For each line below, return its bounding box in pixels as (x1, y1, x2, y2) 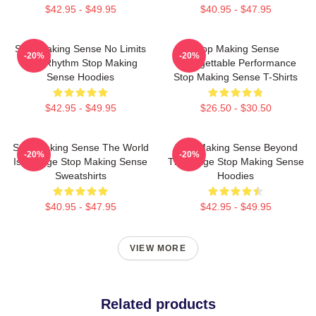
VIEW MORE (130, 243, 186, 253)
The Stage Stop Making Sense (167, 156, 304, 167)
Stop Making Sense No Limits (15, 43, 146, 54)
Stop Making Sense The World (12, 142, 149, 153)
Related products (100, 296, 216, 312)
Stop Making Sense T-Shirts (174, 71, 298, 83)
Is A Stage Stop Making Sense (13, 156, 147, 167)
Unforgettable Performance (175, 57, 296, 68)
